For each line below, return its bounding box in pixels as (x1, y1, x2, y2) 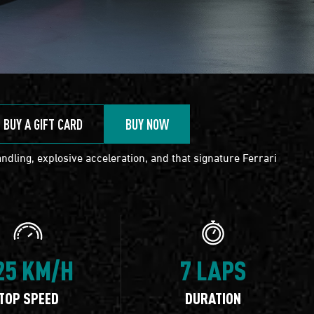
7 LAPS (180, 252, 247, 287)
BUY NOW (125, 114, 169, 133)
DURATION (185, 287, 242, 308)
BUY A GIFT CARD (4, 114, 83, 133)
